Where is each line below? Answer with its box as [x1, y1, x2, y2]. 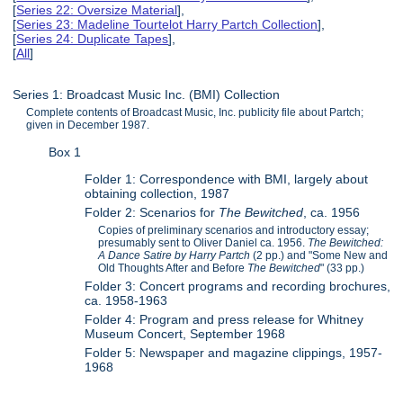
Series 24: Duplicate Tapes [16, 31, 169, 47]
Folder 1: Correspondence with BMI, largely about [85, 172, 369, 187]
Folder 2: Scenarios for [85, 205, 219, 220]
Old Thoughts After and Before [98, 262, 248, 275]
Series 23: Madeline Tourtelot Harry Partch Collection [16, 17, 318, 32]
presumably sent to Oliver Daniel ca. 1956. [98, 237, 309, 250]
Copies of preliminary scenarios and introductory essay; [98, 224, 370, 237]
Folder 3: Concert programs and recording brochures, [85, 279, 391, 294]
